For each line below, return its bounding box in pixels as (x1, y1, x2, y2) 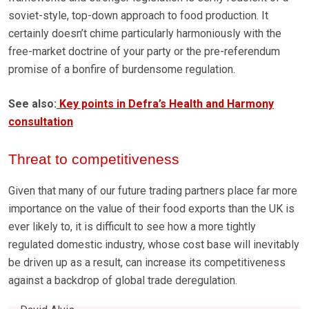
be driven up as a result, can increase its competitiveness (8, 256, 286, 270)
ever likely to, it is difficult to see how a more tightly (8, 220, 256, 234)
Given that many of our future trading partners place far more (8, 184, 297, 198)
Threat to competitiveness (8, 151, 179, 168)
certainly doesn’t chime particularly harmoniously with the (8, 27, 281, 41)
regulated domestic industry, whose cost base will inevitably (8, 238, 299, 252)
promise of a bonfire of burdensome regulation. (8, 63, 235, 77)
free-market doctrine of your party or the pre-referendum (8, 45, 280, 59)
